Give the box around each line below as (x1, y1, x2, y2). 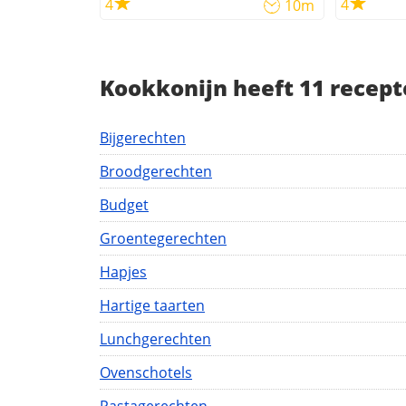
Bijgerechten (100, 128, 186, 148)
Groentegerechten (100, 228, 227, 248)
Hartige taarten (100, 295, 205, 315)
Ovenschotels (100, 362, 192, 382)
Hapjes (100, 262, 147, 282)
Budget (100, 195, 149, 215)
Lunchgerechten (100, 329, 211, 349)
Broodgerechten (100, 161, 212, 181)
